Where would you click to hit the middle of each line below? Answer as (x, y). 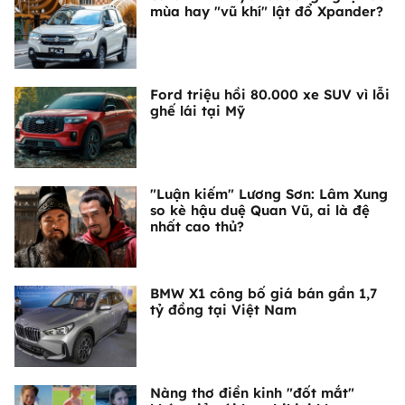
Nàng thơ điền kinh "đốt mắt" (252, 393)
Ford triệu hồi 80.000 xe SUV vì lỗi (270, 95)
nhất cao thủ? (197, 227)
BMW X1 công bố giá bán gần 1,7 (264, 294)
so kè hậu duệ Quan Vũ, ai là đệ (260, 211)
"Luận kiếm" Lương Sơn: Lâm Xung (269, 194)
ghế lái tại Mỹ (198, 111)
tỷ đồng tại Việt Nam (223, 310)
